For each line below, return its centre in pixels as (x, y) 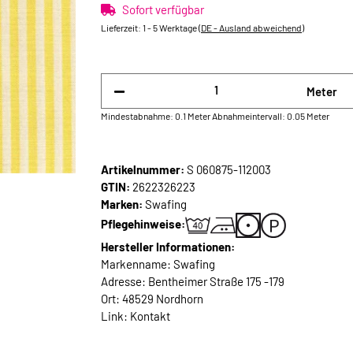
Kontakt (150, 316)
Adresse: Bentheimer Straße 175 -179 (193, 281)
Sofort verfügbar (163, 10)
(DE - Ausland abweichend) (251, 28)
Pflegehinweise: (143, 223)
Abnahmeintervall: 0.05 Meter (271, 115)
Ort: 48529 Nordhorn (152, 298)
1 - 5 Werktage (171, 28)
